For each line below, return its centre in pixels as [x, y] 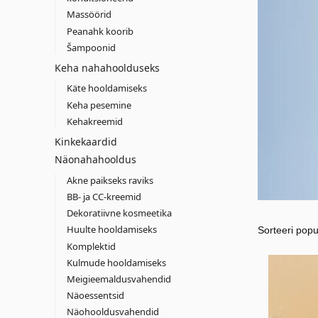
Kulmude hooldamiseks [116, 262]
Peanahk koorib [100, 31]
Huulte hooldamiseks [111, 230]
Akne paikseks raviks [110, 180]
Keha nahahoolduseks [107, 67]
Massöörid [89, 15]
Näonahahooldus [95, 160]
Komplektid [91, 246]
